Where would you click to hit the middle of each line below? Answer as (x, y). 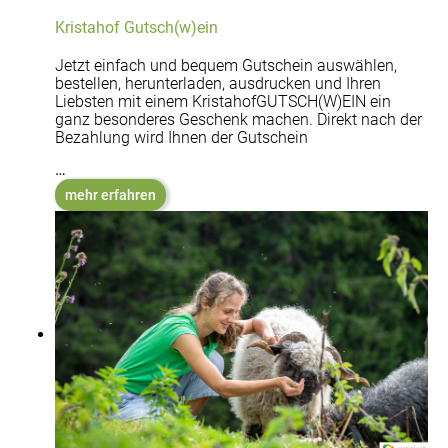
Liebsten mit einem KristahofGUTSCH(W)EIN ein (223, 102)
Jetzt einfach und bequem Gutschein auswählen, (226, 66)
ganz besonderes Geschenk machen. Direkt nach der (238, 120)
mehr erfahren (110, 195)
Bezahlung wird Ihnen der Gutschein (181, 138)
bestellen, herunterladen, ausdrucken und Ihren (218, 84)
